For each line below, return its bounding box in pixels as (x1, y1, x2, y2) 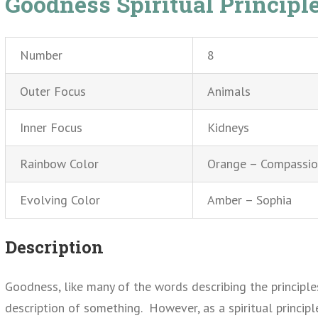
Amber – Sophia (207, 192, 292, 209)
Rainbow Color (20, 155, 99, 172)
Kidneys (207, 119, 249, 136)
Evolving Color (20, 192, 100, 209)
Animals (207, 83, 251, 100)
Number (20, 47, 62, 64)
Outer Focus (20, 83, 86, 100)
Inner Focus (20, 119, 82, 136)
